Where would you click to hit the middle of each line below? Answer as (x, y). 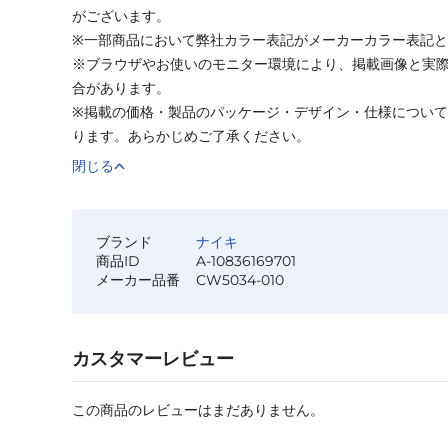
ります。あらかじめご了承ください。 (191, 135)
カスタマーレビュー (153, 358)
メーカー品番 (138, 279)
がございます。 (121, 15)
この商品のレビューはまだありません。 (198, 409)
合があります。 (121, 87)
